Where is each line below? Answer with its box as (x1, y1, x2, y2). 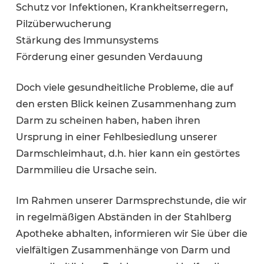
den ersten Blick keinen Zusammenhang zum (15, 98, 236, 110)
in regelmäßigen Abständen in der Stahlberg (15, 211, 232, 223)
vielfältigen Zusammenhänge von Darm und (15, 244, 230, 256)
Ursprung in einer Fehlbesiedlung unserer (15, 131, 217, 143)
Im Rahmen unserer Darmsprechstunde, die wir (15, 194, 247, 206)
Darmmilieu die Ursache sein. (15, 164, 157, 176)
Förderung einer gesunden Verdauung (15, 51, 203, 62)
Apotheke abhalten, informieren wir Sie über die (15, 227, 247, 239)
